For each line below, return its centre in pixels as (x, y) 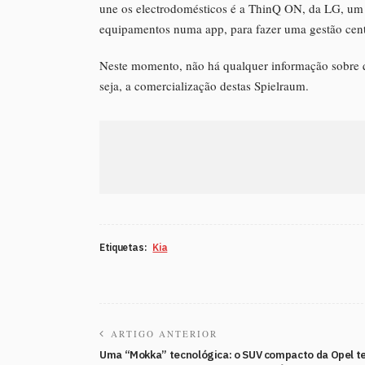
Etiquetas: (123, 248)
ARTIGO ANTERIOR (164, 334)
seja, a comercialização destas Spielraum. (204, 86)
